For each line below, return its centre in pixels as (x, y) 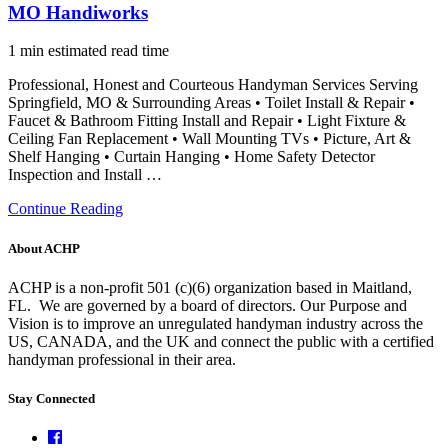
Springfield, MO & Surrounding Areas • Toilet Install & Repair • (211, 103)
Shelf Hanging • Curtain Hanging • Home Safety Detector (191, 157)
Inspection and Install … (85, 175)
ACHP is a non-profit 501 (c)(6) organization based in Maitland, (210, 287)
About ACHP (44, 248)
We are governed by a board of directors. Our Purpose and (223, 305)
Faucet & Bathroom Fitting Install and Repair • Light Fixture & (207, 121)
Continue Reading (65, 209)
